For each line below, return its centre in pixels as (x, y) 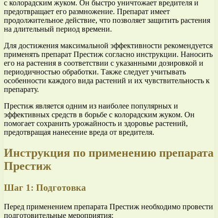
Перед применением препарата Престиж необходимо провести (109, 206)
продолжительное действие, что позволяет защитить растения (107, 20)
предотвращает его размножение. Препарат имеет (87, 12)
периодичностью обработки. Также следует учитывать (95, 72)
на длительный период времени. (58, 29)
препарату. (21, 90)
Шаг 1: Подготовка (45, 188)
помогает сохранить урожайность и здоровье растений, (96, 124)
